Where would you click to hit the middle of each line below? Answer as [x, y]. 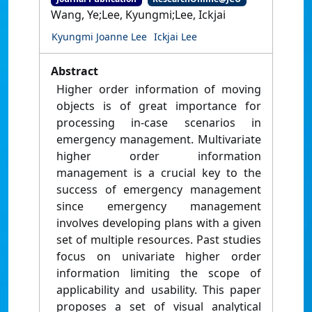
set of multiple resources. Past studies [159, 240]
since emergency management [159, 206]
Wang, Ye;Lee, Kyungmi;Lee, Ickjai [138, 15]
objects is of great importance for [159, 106]
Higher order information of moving [159, 89]
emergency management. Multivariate [159, 140]
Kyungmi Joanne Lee [99, 37]
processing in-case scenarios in [159, 123]
